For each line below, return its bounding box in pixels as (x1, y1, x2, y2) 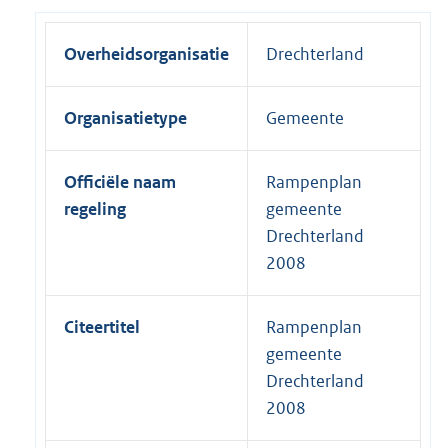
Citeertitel (64, 316, 140, 339)
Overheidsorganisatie (64, 43, 229, 66)
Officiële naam (64, 171, 176, 194)
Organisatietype (64, 107, 187, 130)
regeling (64, 198, 126, 221)
